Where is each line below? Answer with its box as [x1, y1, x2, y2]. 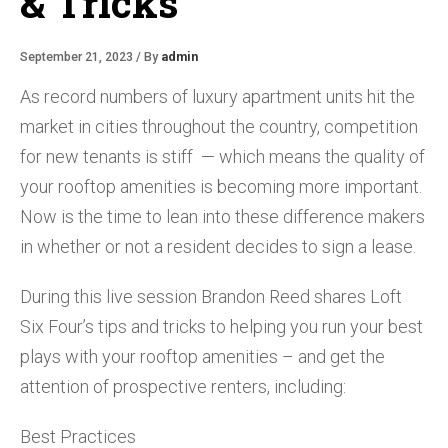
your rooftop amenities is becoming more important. [20, 175, 422, 197]
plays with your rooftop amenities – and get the [20, 345, 385, 367]
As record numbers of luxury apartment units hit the [20, 85, 415, 107]
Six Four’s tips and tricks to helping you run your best [20, 315, 423, 337]
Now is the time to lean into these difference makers [20, 205, 425, 227]
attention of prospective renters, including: [20, 375, 354, 397]
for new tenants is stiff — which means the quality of [20, 145, 425, 167]
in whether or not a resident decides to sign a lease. [20, 235, 424, 257]
